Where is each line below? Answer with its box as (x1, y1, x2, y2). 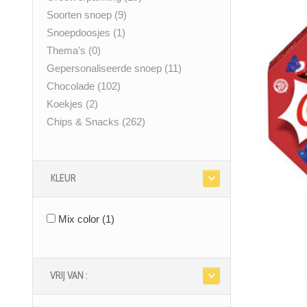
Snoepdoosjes (47, 27, 113, 39)
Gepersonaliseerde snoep (47, 62, 164, 75)
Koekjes (47, 98, 86, 110)
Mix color (58, 213, 102, 225)
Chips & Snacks (47, 116, 122, 128)
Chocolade (47, 80, 97, 93)
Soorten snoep (47, 9, 114, 21)
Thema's (47, 45, 88, 57)
